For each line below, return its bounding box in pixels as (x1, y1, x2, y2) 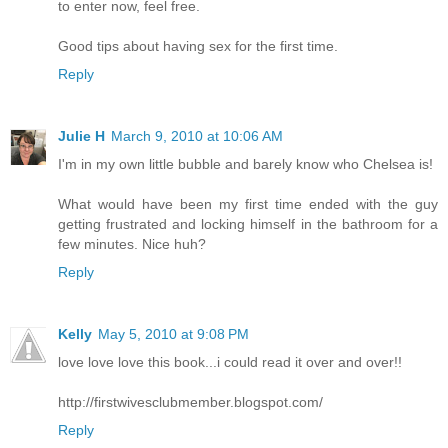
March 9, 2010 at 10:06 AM (111, 128, 283, 145)
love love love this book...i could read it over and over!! (58, 354, 402, 371)
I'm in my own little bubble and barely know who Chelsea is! (58, 156, 433, 173)
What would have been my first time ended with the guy (58, 196, 438, 213)
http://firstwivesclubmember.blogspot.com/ (58, 394, 323, 411)
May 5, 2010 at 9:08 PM (98, 326, 249, 343)
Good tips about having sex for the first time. (58, 38, 338, 55)
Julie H (58, 128, 105, 145)
